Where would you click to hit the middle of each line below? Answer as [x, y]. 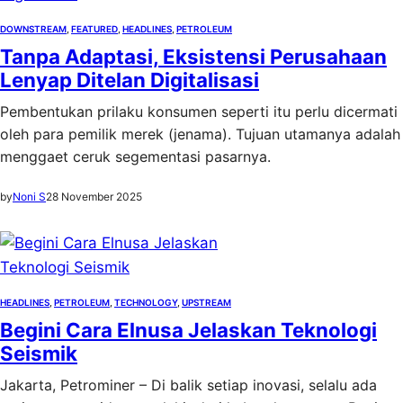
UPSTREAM [206, 302]
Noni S [29, 197]
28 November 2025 [94, 197]
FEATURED [94, 29]
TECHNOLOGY [146, 302]
